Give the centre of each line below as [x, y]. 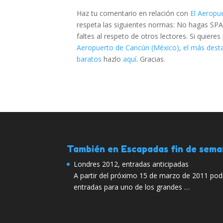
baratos [89, 59]
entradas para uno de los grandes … [132, 187]
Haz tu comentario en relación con [134, 13]
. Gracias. [151, 59]
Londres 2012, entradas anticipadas [131, 164]
